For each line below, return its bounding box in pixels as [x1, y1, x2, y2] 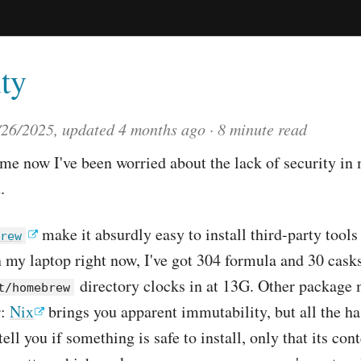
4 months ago [118, 118, 205, 139]
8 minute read [218, 118, 307, 139]
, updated [54, 118, 118, 139]
